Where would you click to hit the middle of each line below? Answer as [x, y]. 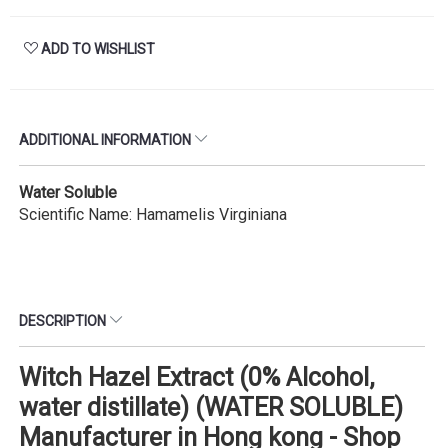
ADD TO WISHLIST [96, 48]
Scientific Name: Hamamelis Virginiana [153, 214]
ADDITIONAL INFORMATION [106, 139]
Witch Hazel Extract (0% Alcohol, [196, 377]
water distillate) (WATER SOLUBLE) [211, 407]
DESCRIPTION [64, 320]
